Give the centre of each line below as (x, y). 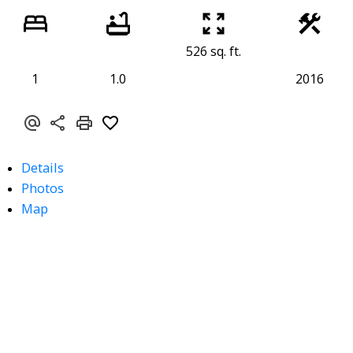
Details (42, 168)
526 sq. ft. (214, 51)
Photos (42, 188)
